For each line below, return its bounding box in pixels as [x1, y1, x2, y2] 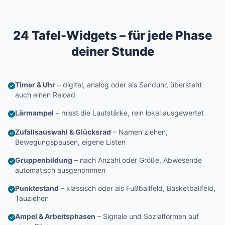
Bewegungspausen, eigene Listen [15, 138, 126, 146]
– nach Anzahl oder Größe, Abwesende [72, 156, 202, 164]
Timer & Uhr [15, 80, 55, 89]
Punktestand [15, 184, 59, 192]
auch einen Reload [15, 90, 75, 99]
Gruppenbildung [15, 156, 72, 164]
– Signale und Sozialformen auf [95, 212, 199, 220]
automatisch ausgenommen [15, 166, 105, 174]
